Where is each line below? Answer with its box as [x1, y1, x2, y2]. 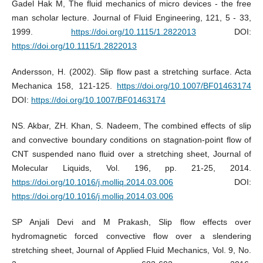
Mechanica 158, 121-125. [11, 80, 117, 90]
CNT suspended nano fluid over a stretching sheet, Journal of [11, 149, 252, 159]
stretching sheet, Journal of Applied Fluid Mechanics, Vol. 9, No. [11, 245, 252, 255]
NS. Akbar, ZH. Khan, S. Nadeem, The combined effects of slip [11, 120, 252, 130]
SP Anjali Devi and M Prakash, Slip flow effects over [11, 217, 252, 227]
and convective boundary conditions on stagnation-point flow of [11, 134, 252, 144]
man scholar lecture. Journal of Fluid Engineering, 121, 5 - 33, [11, 12, 252, 22]
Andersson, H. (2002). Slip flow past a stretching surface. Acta [11, 66, 252, 76]
